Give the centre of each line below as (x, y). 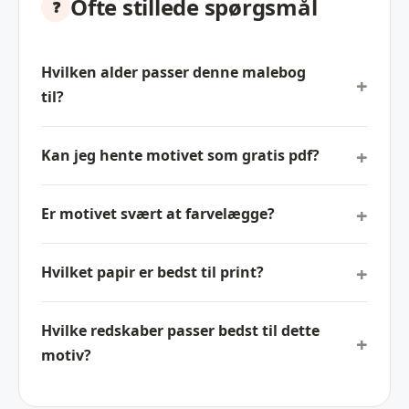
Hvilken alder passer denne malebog (173, 73)
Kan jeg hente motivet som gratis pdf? (180, 156)
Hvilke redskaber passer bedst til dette (180, 331)
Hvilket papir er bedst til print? (152, 273)
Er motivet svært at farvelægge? (158, 214)
